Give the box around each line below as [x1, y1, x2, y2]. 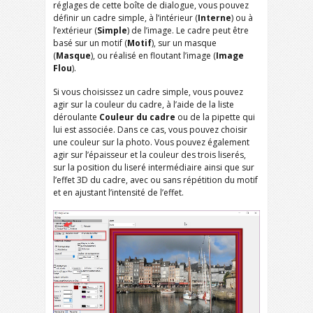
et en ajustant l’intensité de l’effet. [53, 187, 184, 198]
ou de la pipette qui [175, 111, 255, 123]
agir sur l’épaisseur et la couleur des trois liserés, [53, 149, 246, 161]
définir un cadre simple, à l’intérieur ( [53, 12, 198, 24]
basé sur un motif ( [53, 37, 127, 49]
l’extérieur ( [53, 24, 97, 36]
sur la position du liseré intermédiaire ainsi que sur [53, 161, 254, 173]
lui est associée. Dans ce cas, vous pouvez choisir [53, 124, 247, 136]
